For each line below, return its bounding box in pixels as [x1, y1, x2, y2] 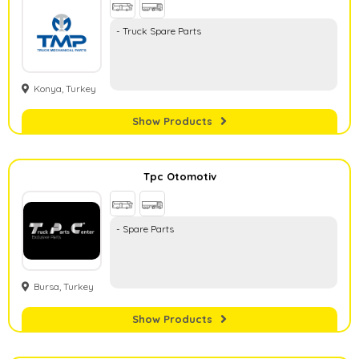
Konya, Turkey [34, 83, 96, 95]
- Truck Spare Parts [116, 25, 201, 37]
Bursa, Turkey [34, 280, 94, 292]
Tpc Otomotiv [143, 170, 216, 183]
